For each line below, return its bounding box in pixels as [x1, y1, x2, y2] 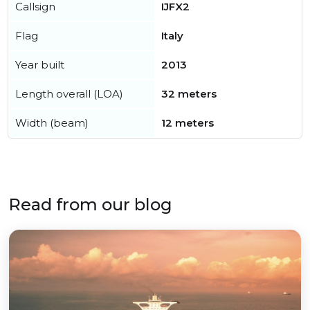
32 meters [161, 87, 217, 100]
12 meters [161, 116, 214, 129]
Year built [15, 58, 64, 71]
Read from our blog [8, 194, 172, 215]
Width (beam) [15, 116, 89, 129]
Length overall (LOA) [15, 87, 123, 100]
